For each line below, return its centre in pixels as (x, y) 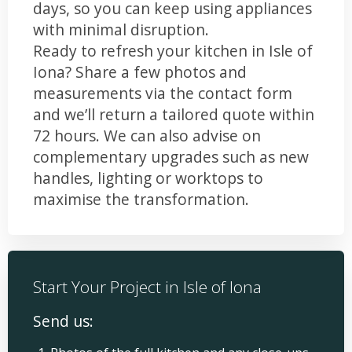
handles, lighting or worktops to (148, 178)
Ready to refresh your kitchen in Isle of (173, 50)
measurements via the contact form (163, 93)
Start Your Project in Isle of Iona (147, 286)
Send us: (63, 321)
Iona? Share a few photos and (140, 71)
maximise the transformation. (141, 199)
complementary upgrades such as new (171, 156)
